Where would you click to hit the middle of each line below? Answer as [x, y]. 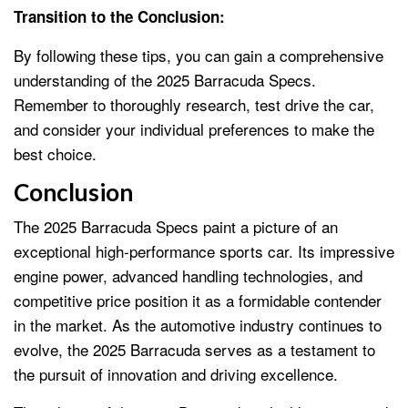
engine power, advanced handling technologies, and [188, 275]
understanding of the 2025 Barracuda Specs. [165, 79]
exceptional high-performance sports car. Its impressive [204, 250]
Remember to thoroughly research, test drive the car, [194, 104]
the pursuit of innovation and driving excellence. [176, 373]
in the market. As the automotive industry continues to [198, 324]
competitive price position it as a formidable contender [198, 300]
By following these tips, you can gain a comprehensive [199, 55]
